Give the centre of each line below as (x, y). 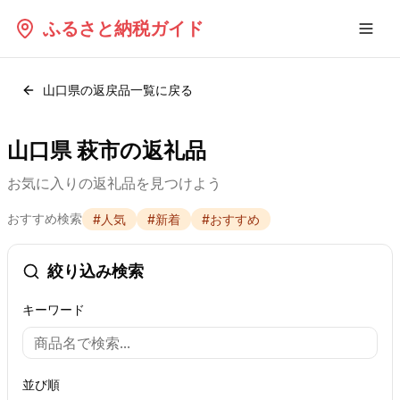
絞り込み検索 (96, 271)
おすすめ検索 (45, 218)
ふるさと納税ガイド (123, 29)
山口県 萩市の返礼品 (107, 150)
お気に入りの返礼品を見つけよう (114, 183)
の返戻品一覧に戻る (137, 90)
